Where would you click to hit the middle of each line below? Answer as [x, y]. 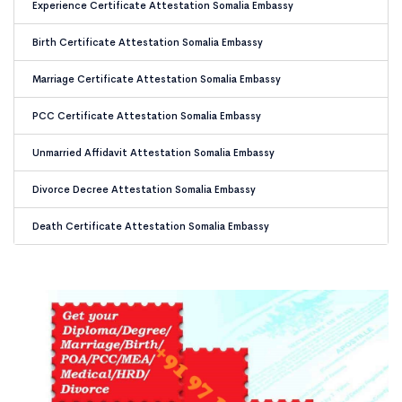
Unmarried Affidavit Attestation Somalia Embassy [153, 153]
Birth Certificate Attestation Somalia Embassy [148, 42]
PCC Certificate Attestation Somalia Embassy [147, 116]
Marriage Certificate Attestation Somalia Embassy [157, 79]
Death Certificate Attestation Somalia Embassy [151, 226]
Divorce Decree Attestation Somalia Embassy [144, 189]
